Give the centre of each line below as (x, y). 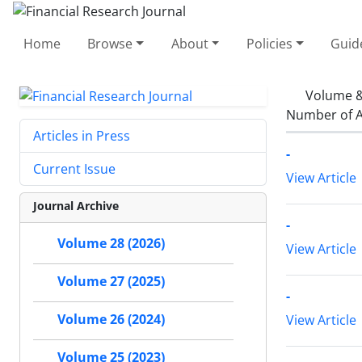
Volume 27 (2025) (111, 282)
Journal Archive (76, 206)
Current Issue (74, 169)
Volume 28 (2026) (111, 244)
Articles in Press (82, 136)
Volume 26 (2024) (111, 320)
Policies (269, 43)
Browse (110, 43)
